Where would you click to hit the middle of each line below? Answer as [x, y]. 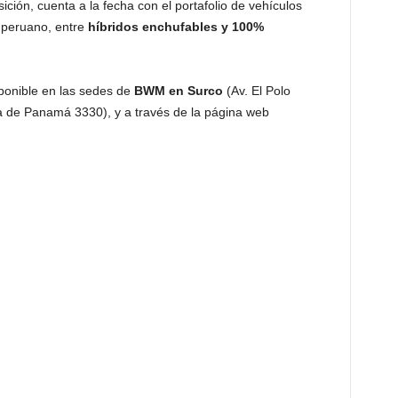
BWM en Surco [178, 90]
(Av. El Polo [256, 90]
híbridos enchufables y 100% [174, 26]
